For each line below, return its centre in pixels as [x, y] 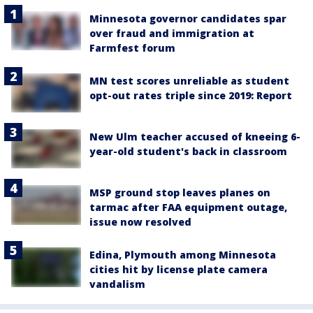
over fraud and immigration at [172, 33]
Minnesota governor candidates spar [188, 18]
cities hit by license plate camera [179, 270]
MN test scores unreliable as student [189, 80]
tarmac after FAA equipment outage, [188, 208]
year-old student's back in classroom [188, 152]
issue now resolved [140, 222]
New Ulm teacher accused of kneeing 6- [195, 137]
